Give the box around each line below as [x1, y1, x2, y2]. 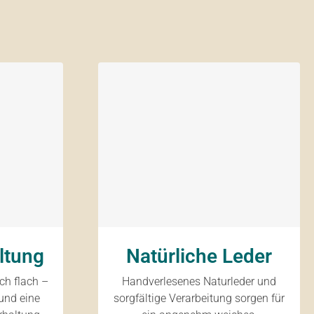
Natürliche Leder [125, 245, 272, 268]
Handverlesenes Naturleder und [121, 275, 276, 288]
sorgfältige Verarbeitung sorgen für [113, 292, 285, 305]
